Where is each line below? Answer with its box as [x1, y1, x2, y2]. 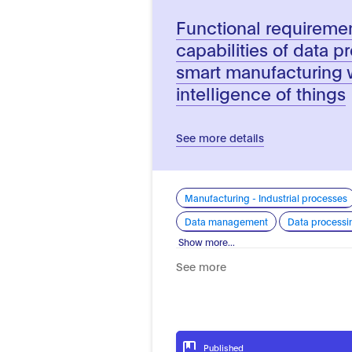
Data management [185, 214, 269, 227]
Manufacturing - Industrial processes [185, 191, 348, 203]
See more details [176, 129, 265, 145]
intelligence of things [176, 80, 346, 104]
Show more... [178, 235, 236, 247]
